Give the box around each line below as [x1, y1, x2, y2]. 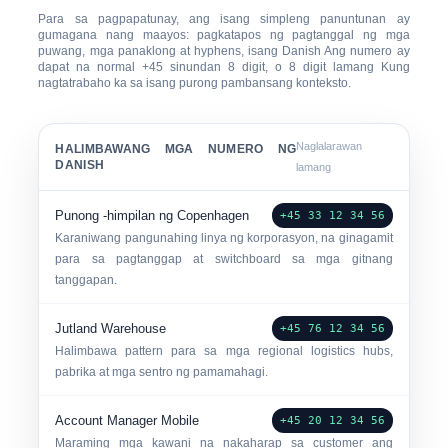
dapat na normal [38, 60, 143, 74]
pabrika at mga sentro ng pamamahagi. [55, 365, 269, 379]
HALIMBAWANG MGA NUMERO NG [55, 142, 297, 156]
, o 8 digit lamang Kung [264, 60, 410, 74]
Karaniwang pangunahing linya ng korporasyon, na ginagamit [55, 231, 393, 245]
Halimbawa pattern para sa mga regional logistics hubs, [55, 344, 393, 358]
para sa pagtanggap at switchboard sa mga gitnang [55, 252, 393, 266]
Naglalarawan [296, 140, 363, 152]
